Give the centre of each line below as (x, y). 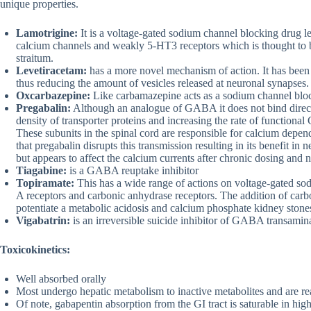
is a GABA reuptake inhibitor (133, 171)
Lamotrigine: (47, 33)
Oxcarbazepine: (53, 96)
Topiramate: (45, 183)
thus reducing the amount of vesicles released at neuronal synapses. (162, 83)
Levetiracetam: (51, 71)
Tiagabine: (41, 171)
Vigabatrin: (43, 221)
